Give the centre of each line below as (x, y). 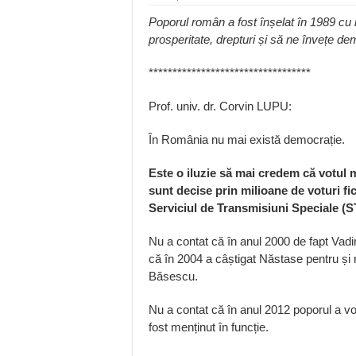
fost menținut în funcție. (209, 327)
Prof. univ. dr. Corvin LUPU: (220, 106)
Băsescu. (173, 276)
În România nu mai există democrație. (247, 139)
